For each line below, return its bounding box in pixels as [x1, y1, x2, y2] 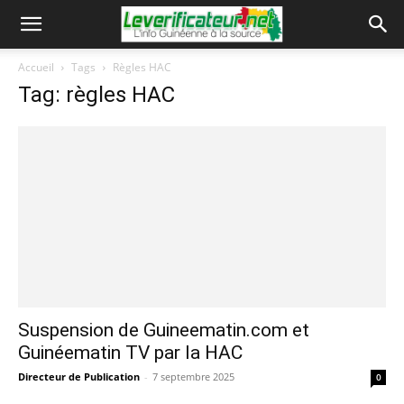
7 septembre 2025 [152, 370, 234, 384]
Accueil [18, 60, 54, 75]
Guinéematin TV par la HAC [18, 342, 243, 364]
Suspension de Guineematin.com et [18, 319, 309, 342]
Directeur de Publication [18, 370, 140, 384]
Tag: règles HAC [18, 82, 175, 107]
